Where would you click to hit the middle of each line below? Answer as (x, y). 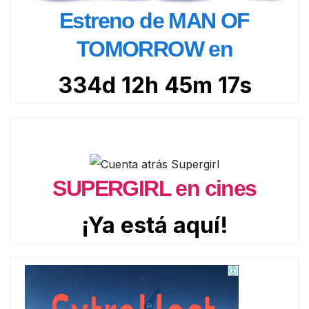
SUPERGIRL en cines (154, 189)
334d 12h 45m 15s (154, 86)
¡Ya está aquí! (154, 225)
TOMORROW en (154, 49)
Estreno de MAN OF (154, 20)
